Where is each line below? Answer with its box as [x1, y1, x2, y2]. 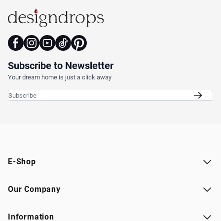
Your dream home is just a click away [8, 74, 111, 81]
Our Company [8, 184, 61, 194]
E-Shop [8, 157, 36, 167]
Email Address [110, 91, 160, 101]
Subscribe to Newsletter [8, 60, 113, 72]
